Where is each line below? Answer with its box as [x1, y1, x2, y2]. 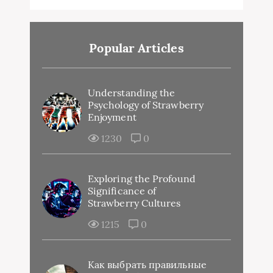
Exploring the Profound [88, 172, 196, 185]
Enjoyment [88, 110, 136, 123]
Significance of [88, 184, 157, 197]
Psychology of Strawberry [88, 98, 204, 111]
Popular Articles [89, 40, 184, 55]
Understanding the [88, 86, 175, 99]
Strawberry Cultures [88, 196, 181, 209]
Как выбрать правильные [88, 258, 207, 271]
